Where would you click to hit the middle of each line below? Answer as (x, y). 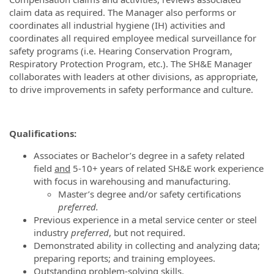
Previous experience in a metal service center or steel (145, 219)
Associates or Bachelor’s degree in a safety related (139, 155)
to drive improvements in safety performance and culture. (131, 89)
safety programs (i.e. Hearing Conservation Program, (121, 50)
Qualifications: (43, 133)
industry (52, 232)
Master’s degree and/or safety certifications (150, 194)
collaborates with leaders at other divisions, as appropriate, (134, 76)
